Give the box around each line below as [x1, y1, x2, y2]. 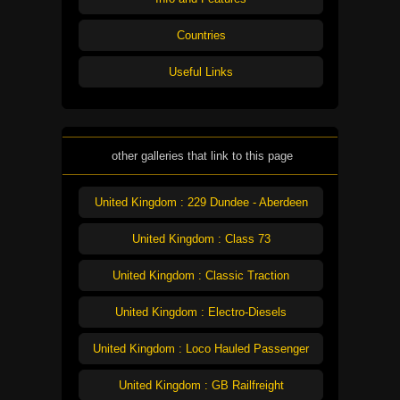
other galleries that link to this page [111, 149, 293, 163]
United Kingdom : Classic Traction [112, 269, 289, 283]
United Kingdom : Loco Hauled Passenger [93, 342, 309, 356]
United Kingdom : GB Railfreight [118, 379, 284, 393]
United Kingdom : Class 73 [131, 232, 271, 246]
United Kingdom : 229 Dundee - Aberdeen [94, 196, 308, 210]
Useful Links [169, 65, 233, 79]
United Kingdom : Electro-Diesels [115, 305, 287, 320]
